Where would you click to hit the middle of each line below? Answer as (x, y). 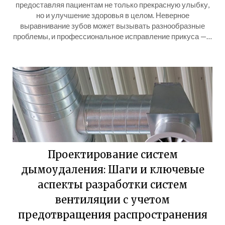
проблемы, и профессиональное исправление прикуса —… (113, 36)
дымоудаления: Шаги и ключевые (113, 170)
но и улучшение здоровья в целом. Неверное (113, 15)
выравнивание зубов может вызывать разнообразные (113, 26)
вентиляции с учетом (113, 200)
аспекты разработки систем (113, 185)
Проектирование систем (113, 154)
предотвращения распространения (113, 215)
